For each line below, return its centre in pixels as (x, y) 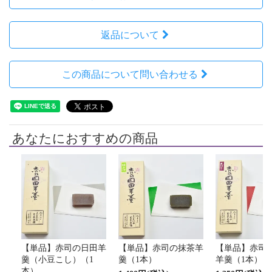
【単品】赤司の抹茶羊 (161, 248)
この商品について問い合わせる (130, 75)
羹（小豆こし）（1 (57, 260)
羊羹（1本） (239, 260)
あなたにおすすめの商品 (85, 139)
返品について (130, 35)
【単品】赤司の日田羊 (64, 248)
